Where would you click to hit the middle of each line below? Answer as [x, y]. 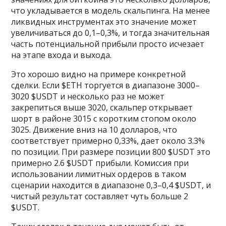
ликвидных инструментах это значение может [104, 22]
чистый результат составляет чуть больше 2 [100, 196]
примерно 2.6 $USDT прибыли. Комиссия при [100, 163]
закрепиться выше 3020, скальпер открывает [102, 107]
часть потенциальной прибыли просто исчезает [108, 44]
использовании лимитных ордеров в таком [99, 174]
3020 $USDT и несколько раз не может [88, 96]
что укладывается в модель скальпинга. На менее [111, 11]
